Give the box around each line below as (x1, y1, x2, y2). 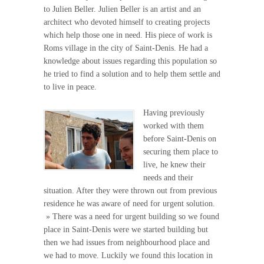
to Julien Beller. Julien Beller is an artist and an (44, 4, 201, 14)
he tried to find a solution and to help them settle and (44, 69, 220, 78)
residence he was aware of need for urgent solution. (44, 199, 215, 209)
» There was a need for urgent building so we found (44, 212, 219, 222)
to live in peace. (44, 82, 97, 91)
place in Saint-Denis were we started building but (44, 225, 208, 235)
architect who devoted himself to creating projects (44, 17, 210, 27)
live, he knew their (143, 160, 206, 170)
